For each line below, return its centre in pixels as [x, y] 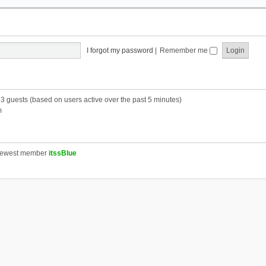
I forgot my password [120, 50]
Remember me [184, 50]
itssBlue [63, 153]
